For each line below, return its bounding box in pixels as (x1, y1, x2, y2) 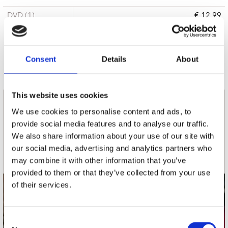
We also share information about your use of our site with (12, 131, 214, 140)
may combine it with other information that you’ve (12, 156, 186, 164)
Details (101, 54, 127, 64)
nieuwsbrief (109, 104, 161, 114)
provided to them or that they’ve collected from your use (12, 168, 210, 177)
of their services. (12, 180, 71, 189)
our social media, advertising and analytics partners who (12, 144, 212, 152)
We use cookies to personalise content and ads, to (12, 107, 191, 116)
